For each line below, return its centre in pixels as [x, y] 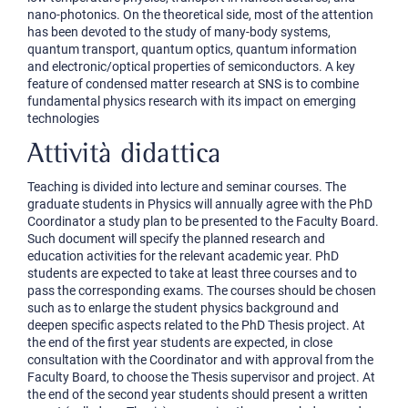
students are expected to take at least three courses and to [192, 273]
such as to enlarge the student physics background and [183, 308]
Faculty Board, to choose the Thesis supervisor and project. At [201, 377]
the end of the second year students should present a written [198, 394]
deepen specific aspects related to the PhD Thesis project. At [196, 325]
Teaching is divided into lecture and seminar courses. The [187, 187]
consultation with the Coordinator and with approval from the [200, 360]
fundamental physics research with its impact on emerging [192, 101]
